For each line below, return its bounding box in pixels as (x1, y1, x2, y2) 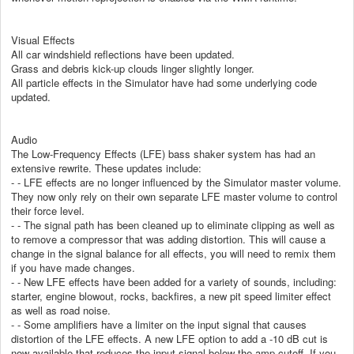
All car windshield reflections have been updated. (11, 46, 235, 62)
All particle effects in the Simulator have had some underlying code (11, 74, 317, 90)
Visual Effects (11, 32, 75, 47)
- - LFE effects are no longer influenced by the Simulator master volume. (11, 174, 341, 190)
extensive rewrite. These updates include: (11, 160, 201, 175)
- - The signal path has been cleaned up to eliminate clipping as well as (11, 217, 335, 232)
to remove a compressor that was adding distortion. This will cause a (11, 231, 326, 247)
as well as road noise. (11, 302, 111, 318)
